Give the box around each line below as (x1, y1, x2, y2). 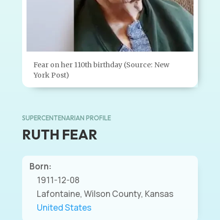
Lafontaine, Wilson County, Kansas (36, 188, 173, 199)
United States (36, 201, 91, 213)
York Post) (33, 70, 69, 80)
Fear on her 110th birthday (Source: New (33, 60, 169, 69)
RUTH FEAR (22, 125, 97, 143)
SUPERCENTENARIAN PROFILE (22, 113, 111, 122)
